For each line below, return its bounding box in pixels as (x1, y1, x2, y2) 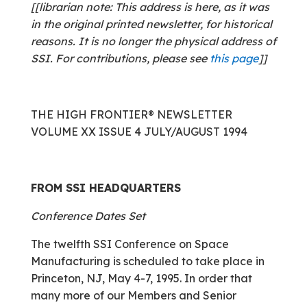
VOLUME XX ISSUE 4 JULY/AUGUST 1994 (30, 125, 247, 138)
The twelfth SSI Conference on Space (30, 237, 229, 251)
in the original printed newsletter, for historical (30, 17, 272, 31)
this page (209, 51, 258, 65)
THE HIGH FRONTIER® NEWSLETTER (30, 108, 232, 121)
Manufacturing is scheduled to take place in (30, 254, 265, 268)
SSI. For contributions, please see (30, 51, 210, 65)
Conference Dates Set (30, 209, 145, 223)
